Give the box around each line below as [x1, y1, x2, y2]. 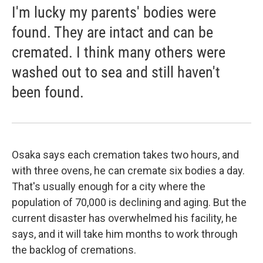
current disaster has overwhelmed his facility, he [12, 212, 237, 225]
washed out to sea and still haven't [12, 63, 220, 82]
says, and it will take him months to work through [12, 228, 238, 241]
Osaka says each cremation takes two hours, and [12, 149, 239, 161]
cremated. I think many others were [12, 43, 225, 62]
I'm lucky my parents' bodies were [12, 4, 216, 22]
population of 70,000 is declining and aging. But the [12, 196, 247, 209]
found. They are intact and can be [12, 23, 213, 42]
